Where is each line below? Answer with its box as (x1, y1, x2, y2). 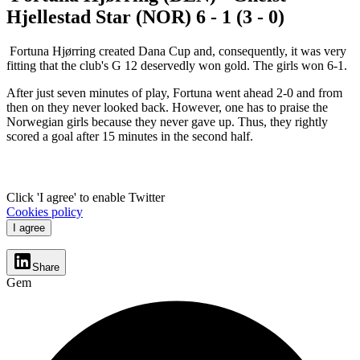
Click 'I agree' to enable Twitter (6, 190, 168, 204)
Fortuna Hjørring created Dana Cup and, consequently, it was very (6, 43, 346, 58)
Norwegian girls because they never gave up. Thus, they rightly (6, 114, 328, 129)
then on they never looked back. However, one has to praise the (6, 100, 328, 114)
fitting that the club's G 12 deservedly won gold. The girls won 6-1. (6, 58, 347, 72)
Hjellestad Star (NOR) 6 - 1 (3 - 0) (6, 6, 284, 27)
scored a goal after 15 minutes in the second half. (6, 129, 253, 143)
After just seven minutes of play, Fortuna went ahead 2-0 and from (6, 85, 342, 100)
